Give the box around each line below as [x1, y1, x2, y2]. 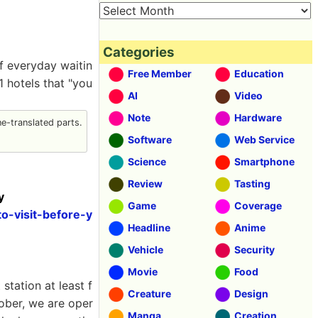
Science [128, 155, 166, 168]
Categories [103, 44, 175, 60]
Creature [128, 287, 171, 300]
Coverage [234, 199, 282, 212]
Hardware [234, 111, 282, 124]
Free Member [128, 67, 192, 79]
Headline [128, 221, 170, 234]
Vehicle [128, 243, 163, 256]
